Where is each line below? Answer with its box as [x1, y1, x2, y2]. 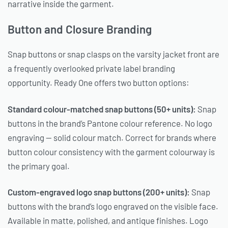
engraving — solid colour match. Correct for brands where [8, 132, 216, 142]
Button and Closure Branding [8, 22, 152, 37]
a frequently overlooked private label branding [8, 63, 175, 74]
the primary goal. [8, 160, 70, 171]
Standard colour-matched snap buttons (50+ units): [8, 103, 196, 114]
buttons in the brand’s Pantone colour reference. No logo [8, 118, 212, 128]
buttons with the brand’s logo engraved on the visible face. [8, 201, 218, 211]
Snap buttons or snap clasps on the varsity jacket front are [8, 49, 219, 60]
